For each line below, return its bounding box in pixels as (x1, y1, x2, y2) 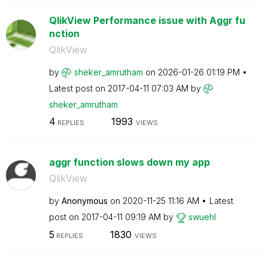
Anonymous (61, 196, 108, 206)
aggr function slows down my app (48, 156, 210, 168)
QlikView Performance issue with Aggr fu (48, 14, 245, 26)
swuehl (188, 212, 216, 222)
